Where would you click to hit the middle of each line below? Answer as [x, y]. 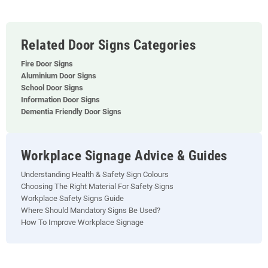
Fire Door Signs [47, 64]
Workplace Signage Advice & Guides [124, 156]
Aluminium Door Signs [59, 76]
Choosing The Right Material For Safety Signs [97, 186]
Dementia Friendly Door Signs [71, 112]
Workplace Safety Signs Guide [72, 198]
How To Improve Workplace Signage [82, 222]
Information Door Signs [60, 100]
